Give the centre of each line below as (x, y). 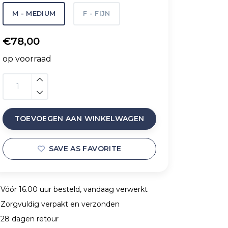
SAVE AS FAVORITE (85, 149)
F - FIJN (97, 13)
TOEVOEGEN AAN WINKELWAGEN (79, 119)
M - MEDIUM (34, 13)
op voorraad (27, 59)
